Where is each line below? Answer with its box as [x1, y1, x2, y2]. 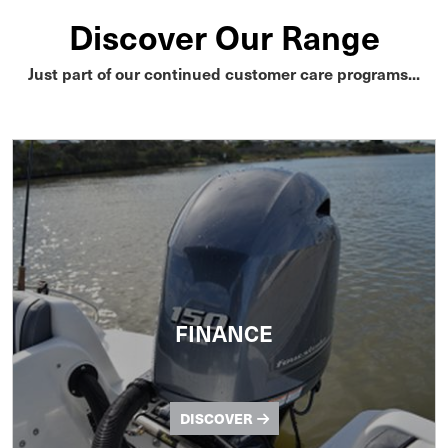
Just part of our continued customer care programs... [28, 62, 420, 85]
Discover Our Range [68, 13, 380, 60]
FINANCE [175, 318, 273, 348]
